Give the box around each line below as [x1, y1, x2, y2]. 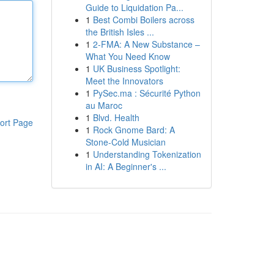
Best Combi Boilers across [92, 13, 194, 26]
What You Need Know [85, 50, 170, 62]
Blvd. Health [92, 111, 139, 124]
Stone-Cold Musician [85, 136, 166, 148]
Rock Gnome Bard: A [92, 124, 175, 136]
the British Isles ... [85, 26, 154, 38]
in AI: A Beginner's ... [85, 160, 166, 172]
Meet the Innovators [85, 75, 163, 87]
